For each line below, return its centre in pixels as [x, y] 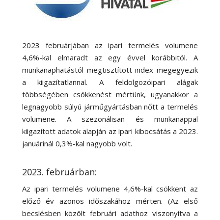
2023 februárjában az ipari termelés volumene [110, 45]
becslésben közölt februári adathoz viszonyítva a [110, 213]
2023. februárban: [59, 172]
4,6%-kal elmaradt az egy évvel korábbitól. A [110, 57]
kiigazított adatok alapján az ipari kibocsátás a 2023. [110, 131]
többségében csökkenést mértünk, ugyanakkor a [110, 94]
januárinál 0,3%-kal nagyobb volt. [78, 143]
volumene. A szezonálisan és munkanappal [110, 119]
